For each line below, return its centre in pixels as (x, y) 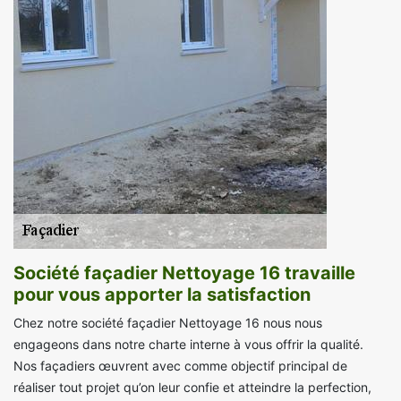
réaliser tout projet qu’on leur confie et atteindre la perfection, (192, 388)
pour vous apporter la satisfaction (162, 295)
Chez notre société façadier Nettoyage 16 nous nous (168, 323)
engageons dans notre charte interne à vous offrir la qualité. (188, 345)
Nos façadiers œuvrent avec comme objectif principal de (180, 366)
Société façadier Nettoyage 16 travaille (184, 273)
